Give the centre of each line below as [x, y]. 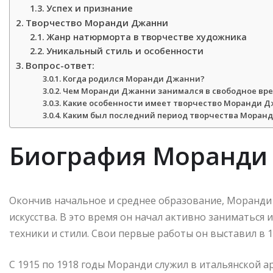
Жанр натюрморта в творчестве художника [146, 37]
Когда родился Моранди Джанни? [134, 79]
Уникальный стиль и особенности [125, 51]
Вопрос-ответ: [60, 66]
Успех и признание [89, 9]
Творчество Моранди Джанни [97, 23]
